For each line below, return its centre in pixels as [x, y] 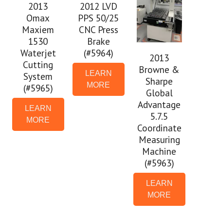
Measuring [159, 140]
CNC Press [98, 29]
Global [159, 93]
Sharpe [159, 81]
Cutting [38, 64]
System [38, 76]
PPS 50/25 [99, 18]
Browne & [159, 70]
